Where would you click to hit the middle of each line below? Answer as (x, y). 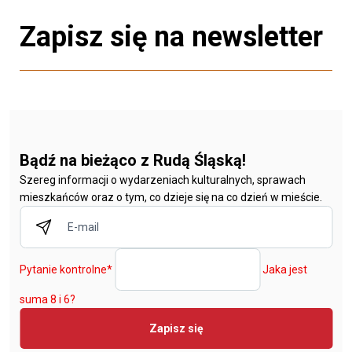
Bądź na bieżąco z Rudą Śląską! (133, 161)
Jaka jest (285, 270)
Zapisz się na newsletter (171, 37)
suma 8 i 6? (48, 300)
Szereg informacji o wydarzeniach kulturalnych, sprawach (163, 180)
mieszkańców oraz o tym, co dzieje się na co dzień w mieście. (171, 198)
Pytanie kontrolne (63, 270)
